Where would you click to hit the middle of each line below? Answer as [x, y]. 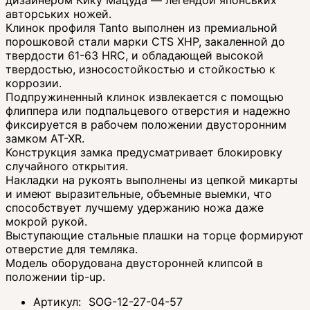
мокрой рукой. [46, 221]
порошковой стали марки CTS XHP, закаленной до [145, 41]
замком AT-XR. [45, 138]
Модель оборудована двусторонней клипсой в [134, 263]
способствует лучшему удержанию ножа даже [135, 207]
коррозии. [34, 83]
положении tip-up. [57, 276]
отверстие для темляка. [72, 249]
